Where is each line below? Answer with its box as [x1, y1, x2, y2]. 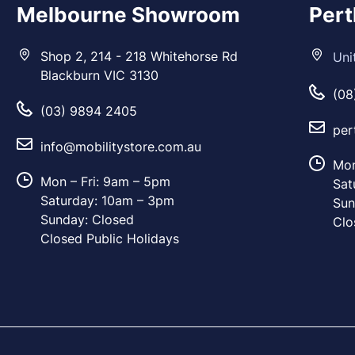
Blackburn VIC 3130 [40, 67, 158, 84]
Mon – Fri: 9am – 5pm [40, 174, 170, 190]
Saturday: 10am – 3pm [40, 193, 174, 209]
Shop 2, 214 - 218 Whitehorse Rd [40, 48, 238, 65]
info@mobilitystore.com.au [40, 138, 201, 155]
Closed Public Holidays [40, 231, 179, 247]
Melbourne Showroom [16, 2, 240, 28]
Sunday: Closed [40, 212, 134, 228]
